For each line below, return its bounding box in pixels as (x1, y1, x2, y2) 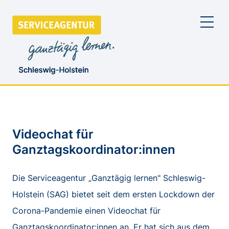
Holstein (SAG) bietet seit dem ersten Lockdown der (12, 189, 215, 199)
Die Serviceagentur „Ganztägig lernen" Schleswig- (12, 172, 205, 183)
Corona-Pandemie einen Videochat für (12, 205, 161, 216)
